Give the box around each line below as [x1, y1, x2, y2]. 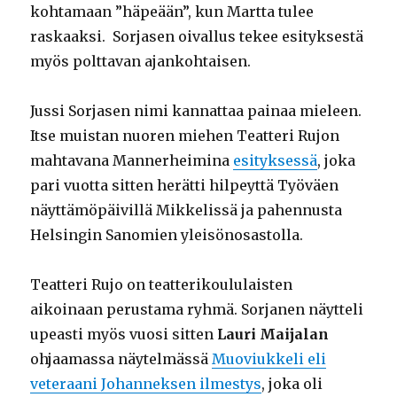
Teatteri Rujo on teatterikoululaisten [30, 276, 293, 294]
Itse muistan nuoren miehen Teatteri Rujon [30, 127, 340, 145]
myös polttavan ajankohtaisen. [30, 52, 252, 71]
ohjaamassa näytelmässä [30, 350, 213, 369]
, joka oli [261, 375, 323, 393]
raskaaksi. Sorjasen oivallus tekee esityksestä [30, 27, 364, 46]
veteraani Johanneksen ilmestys [30, 375, 262, 393]
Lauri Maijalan [217, 325, 330, 344]
